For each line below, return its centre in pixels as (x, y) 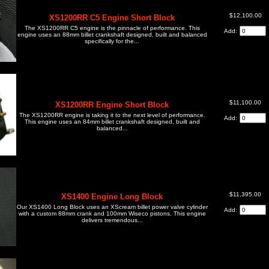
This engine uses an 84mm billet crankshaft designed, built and (112, 121)
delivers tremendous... (112, 220)
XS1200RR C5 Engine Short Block (112, 17)
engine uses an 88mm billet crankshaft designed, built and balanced (112, 34)
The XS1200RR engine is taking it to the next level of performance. (112, 115)
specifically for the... (112, 41)
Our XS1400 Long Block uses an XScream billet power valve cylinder (112, 207)
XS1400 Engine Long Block (112, 196)
